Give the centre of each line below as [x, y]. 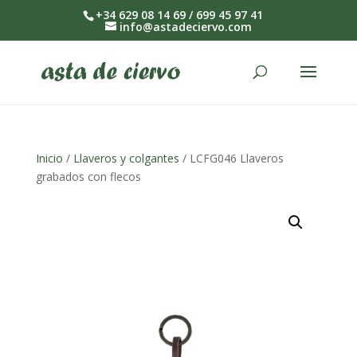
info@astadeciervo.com [185, 26]
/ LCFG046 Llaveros [231, 158]
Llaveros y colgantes [126, 158]
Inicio [49, 158]
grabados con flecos [88, 177]
